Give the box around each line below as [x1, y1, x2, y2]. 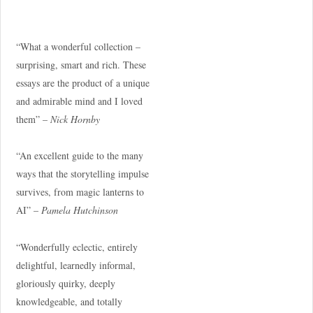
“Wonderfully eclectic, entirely [15, 240, 138, 254]
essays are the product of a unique [15, 76, 150, 90]
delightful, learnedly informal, [15, 258, 136, 272]
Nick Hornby [50, 112, 100, 126]
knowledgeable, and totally [15, 294, 122, 308]
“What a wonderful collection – [15, 40, 140, 54]
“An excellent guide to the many [15, 149, 143, 163]
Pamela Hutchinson [41, 203, 118, 217]
